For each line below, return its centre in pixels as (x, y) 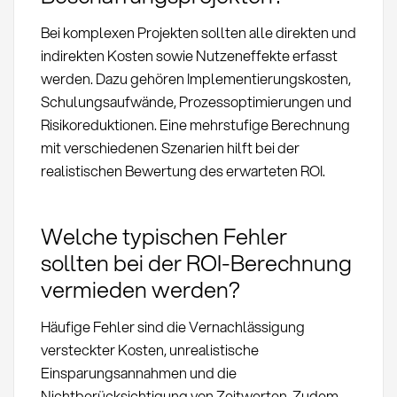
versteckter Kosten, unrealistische (149, 349)
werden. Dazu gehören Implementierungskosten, (195, 79)
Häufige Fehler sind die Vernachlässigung (172, 326)
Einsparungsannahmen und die (138, 372)
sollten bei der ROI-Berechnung (196, 262)
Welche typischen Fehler (163, 235)
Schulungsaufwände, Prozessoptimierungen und (196, 102)
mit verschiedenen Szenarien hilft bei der (170, 148)
